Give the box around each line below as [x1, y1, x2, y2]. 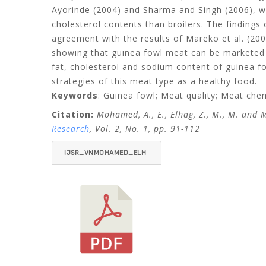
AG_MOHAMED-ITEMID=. [64, 173, 145, 180]
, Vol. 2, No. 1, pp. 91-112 [90, 123, 200, 134]
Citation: [52, 109, 94, 120]
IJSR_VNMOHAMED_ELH [64, 149, 146, 157]
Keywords [52, 90, 98, 101]
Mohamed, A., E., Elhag [94, 109, 194, 120]
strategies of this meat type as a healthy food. [52, 75, 257, 87]
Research [52, 123, 90, 134]
